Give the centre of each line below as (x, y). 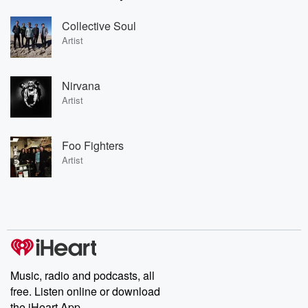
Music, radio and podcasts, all (82, 275)
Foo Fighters (93, 145)
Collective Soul (99, 25)
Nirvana (81, 85)
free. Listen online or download (85, 291)
